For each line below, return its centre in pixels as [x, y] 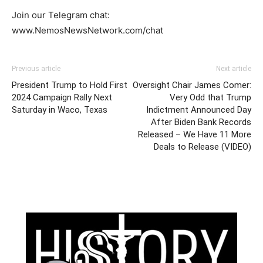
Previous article [36, 69]
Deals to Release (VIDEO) [203, 147]
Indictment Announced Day [199, 110]
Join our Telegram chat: [61, 15]
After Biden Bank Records [201, 122]
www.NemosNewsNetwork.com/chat [87, 31]
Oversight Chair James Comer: [192, 85]
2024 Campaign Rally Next [62, 98]
